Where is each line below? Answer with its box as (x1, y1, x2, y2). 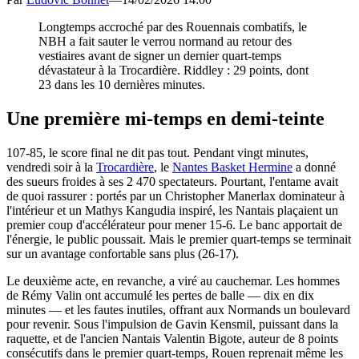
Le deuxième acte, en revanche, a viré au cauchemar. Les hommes (6, 273, 340, 288)
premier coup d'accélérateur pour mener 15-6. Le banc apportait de (6, 217, 342, 232)
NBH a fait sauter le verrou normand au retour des (38, 34, 292, 48)
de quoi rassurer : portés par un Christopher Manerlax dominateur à (6, 188, 345, 203)
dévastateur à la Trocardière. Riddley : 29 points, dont (38, 63, 309, 77)
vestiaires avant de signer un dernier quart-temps (38, 48, 281, 63)
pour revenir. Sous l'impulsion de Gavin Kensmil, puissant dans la (6, 317, 338, 331)
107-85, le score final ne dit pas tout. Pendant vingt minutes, (6, 145, 309, 159)
